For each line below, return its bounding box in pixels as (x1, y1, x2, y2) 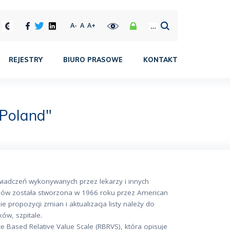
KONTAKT (143, 55, 178, 64)
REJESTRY (9, 55, 43, 64)
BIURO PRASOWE (63, 55, 123, 64)
